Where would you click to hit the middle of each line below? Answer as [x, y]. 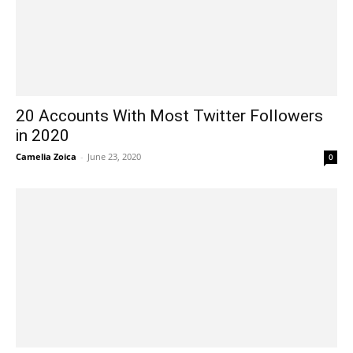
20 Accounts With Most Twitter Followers [169, 116]
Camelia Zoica [46, 157]
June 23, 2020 [114, 157]
